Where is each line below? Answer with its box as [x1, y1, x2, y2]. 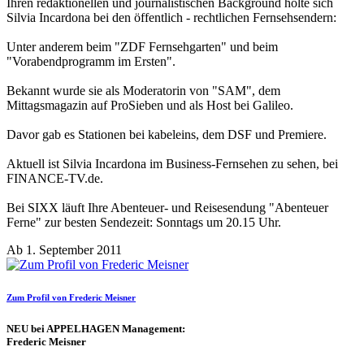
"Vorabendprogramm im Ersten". [6, 54, 175, 69]
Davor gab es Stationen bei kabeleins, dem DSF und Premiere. [6, 128, 327, 142]
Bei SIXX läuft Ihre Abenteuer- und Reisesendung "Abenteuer [6, 201, 328, 215]
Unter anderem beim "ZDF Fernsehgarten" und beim [6, 40, 278, 54]
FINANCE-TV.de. [6, 171, 103, 186]
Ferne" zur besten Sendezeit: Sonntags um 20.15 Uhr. [6, 215, 281, 230]
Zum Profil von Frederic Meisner [6, 292, 136, 303]
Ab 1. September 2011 [6, 243, 122, 258]
